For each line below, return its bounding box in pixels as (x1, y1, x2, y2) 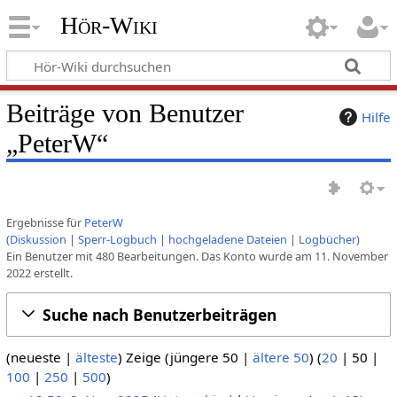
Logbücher (298, 230, 356, 247)
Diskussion (9, 230, 66, 247)
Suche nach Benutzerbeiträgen (42, 303, 276, 325)
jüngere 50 (169, 347, 238, 366)
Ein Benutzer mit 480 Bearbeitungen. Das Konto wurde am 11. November (5, 247, 388, 264)
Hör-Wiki (59, 12, 158, 40)
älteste (74, 347, 118, 366)
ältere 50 (252, 347, 309, 366)
